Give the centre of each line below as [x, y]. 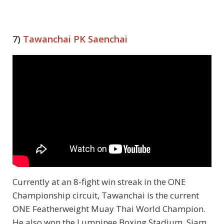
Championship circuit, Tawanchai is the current [106, 195]
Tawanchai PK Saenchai [75, 39]
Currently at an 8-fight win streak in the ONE [99, 182]
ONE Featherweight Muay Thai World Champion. [109, 209]
